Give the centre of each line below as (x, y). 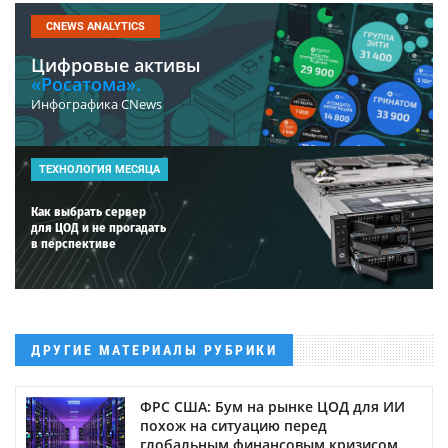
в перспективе (73, 243)
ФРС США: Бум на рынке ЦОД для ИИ (272, 406)
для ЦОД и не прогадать (98, 227)
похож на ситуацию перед (233, 425)
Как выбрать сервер (88, 211)
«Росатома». (86, 83)
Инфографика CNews (96, 103)
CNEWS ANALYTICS (95, 26)
